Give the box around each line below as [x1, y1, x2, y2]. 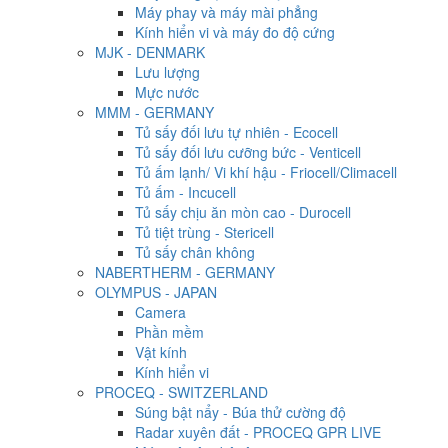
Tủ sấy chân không [135, 242, 255, 262]
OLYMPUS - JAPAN [95, 282, 217, 302]
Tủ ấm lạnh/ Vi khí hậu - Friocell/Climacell [135, 162, 397, 182]
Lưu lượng [135, 62, 200, 82]
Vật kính [135, 342, 187, 362]
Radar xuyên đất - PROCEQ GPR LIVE [135, 422, 381, 442]
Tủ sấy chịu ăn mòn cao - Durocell [135, 202, 351, 222]
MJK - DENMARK [95, 42, 205, 62]
